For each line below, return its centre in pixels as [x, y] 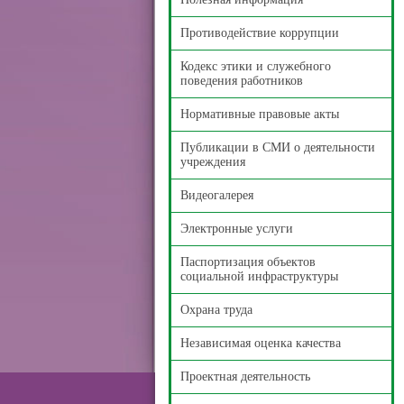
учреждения [213, 162]
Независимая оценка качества [261, 343]
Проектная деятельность [245, 376]
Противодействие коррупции [260, 33]
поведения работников [242, 81]
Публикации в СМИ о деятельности [278, 147]
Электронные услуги [237, 229]
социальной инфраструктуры [259, 276]
